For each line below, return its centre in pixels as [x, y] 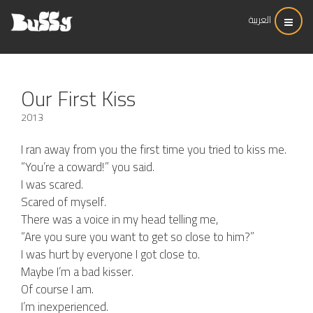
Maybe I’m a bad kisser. [77, 272]
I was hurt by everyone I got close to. [110, 254]
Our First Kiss [78, 99]
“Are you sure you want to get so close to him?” [138, 237]
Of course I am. [57, 289]
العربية [260, 20]
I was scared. [52, 184]
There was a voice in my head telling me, [120, 219]
